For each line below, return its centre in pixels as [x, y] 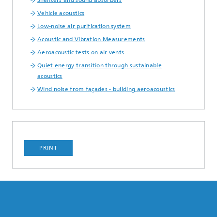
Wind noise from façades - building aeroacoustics [106, 89]
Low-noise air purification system [84, 26]
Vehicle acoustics [61, 13]
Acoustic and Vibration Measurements [91, 39]
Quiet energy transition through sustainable [100, 66]
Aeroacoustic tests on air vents [81, 53]
